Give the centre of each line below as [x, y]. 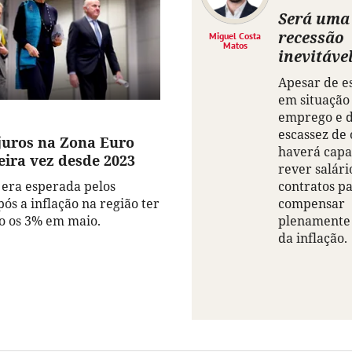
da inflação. [313, 238]
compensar [312, 204]
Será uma [314, 19]
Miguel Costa [235, 36]
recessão [311, 38]
